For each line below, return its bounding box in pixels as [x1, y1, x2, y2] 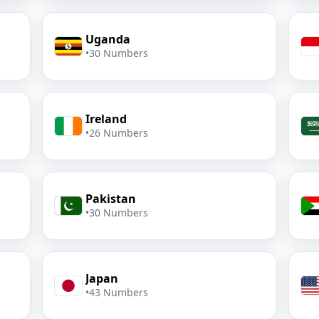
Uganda [85, 31, 131, 47]
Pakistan [85, 191, 137, 206]
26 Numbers [89, 126, 149, 140]
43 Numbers [89, 286, 149, 299]
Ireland [85, 111, 127, 127]
